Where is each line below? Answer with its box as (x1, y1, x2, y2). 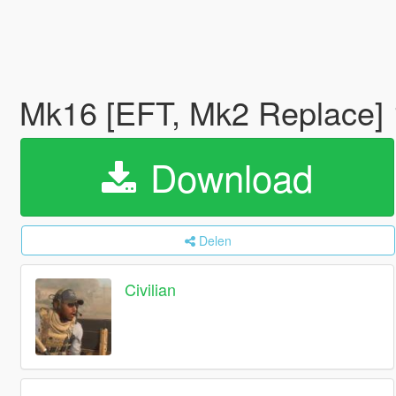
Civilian (125, 278, 177, 301)
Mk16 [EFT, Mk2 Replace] (19, 89, 392, 134)
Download (139, 150, 313, 203)
